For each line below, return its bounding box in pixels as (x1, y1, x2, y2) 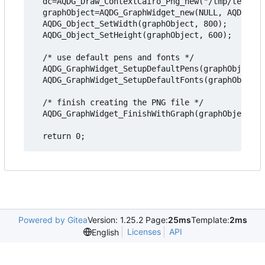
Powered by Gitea (18, 215, 88, 225)
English (91, 227, 119, 237)
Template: (190, 215, 230, 225)
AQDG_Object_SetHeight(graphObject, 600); (33, 30, 232, 40)
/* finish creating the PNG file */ (33, 98, 203, 108)
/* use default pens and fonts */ (33, 53, 194, 63)
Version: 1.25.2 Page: (87, 215, 168, 225)
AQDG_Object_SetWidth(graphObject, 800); (33, 19, 227, 29)
